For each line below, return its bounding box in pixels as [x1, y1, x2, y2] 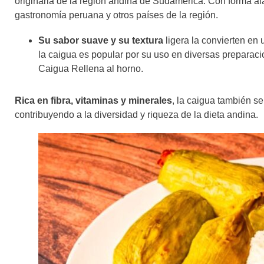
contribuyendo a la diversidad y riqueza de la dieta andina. [15, 110, 258, 120]
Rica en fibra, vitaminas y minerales [15, 95, 172, 106]
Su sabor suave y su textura [38, 35, 163, 46]
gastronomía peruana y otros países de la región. [15, 9, 220, 20]
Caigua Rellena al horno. [38, 64, 143, 74]
